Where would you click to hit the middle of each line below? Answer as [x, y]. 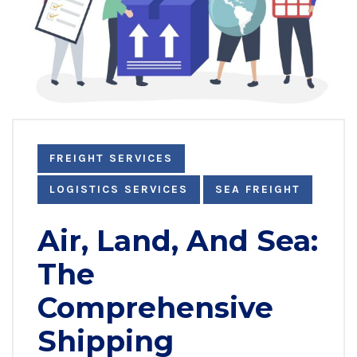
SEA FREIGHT [258, 189]
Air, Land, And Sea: [178, 240]
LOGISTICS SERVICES [119, 189]
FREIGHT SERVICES [111, 158]
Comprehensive [155, 307]
